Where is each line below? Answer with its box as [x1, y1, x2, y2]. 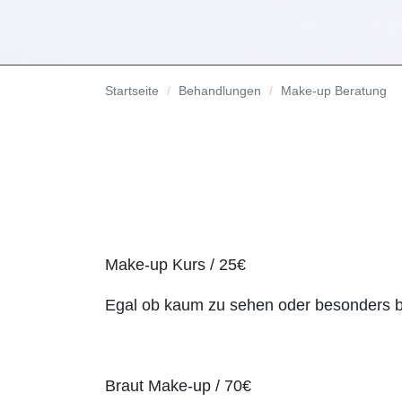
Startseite [105, 83, 159, 99]
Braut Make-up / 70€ [105, 377, 251, 396]
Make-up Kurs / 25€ [105, 256, 246, 275]
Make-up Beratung [281, 83, 387, 99]
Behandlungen [179, 83, 261, 99]
